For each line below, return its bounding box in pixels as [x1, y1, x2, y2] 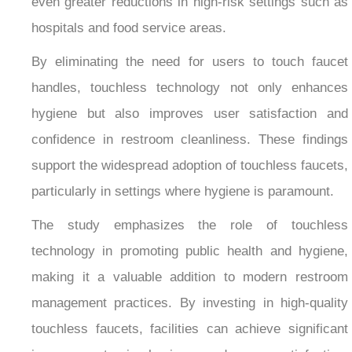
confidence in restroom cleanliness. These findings [31, 131, 348, 147]
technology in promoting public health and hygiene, [31, 243, 348, 258]
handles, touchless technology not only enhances [31, 79, 348, 95]
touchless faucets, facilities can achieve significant [31, 321, 348, 336]
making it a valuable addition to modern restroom [31, 269, 348, 284]
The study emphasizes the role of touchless [31, 217, 348, 233]
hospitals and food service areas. [31, 20, 226, 35]
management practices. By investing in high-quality [31, 295, 348, 310]
